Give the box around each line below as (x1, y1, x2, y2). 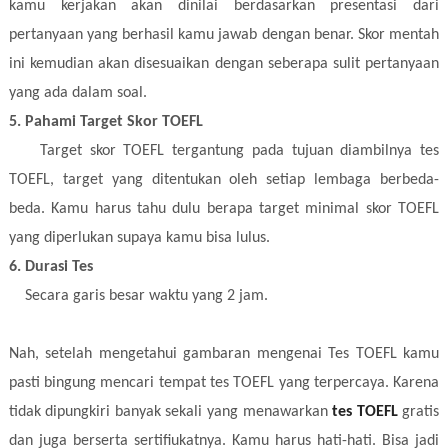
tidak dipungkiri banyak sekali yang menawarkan (8, 403, 333, 420)
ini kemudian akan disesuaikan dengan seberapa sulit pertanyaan (8, 55, 440, 72)
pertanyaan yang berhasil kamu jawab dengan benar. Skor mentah (8, 26, 440, 43)
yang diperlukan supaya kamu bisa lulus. (8, 229, 274, 246)
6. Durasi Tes (8, 258, 97, 275)
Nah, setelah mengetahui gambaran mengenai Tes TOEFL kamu (8, 345, 440, 362)
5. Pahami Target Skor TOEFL (8, 113, 203, 130)
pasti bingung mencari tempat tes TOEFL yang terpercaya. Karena (8, 374, 440, 391)
